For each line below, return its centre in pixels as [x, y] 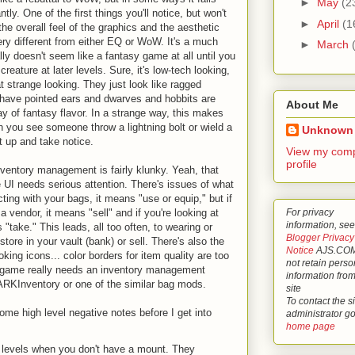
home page [311, 326]
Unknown [328, 130]
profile [302, 164]
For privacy [310, 212]
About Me [312, 104]
